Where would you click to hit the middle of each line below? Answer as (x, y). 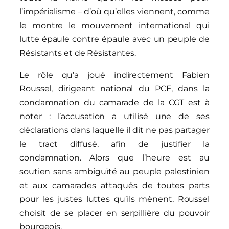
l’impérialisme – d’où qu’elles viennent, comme (114, 11)
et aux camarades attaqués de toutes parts (114, 185)
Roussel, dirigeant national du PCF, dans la (114, 88)
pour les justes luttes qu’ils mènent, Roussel (114, 199)
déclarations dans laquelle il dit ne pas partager (114, 130)
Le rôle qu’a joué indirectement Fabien (114, 75)
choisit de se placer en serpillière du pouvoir (114, 213)
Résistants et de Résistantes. (78, 53)
